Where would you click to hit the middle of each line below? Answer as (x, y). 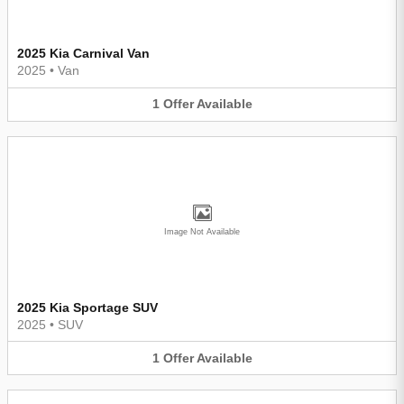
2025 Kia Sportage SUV (87, 307)
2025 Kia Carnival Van (83, 54)
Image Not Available (202, 231)
